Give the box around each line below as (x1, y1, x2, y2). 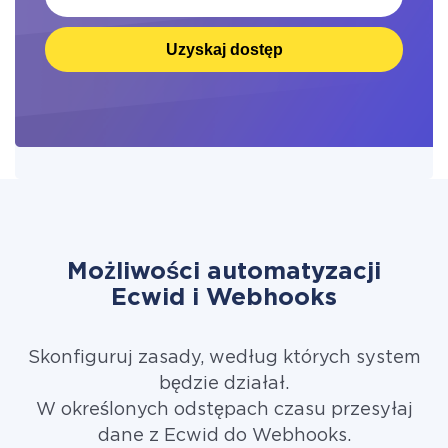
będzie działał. (159, 376, 289, 392)
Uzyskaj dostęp (165, 40, 283, 58)
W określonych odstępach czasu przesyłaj (35, 402, 413, 418)
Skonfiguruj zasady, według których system (27, 350, 421, 366)
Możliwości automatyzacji (67, 261, 381, 283)
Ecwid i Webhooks (111, 287, 337, 309)
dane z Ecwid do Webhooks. (97, 428, 351, 444)
